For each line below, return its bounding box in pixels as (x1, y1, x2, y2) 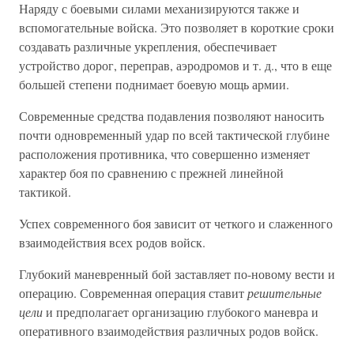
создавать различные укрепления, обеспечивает (19, 38, 277, 55)
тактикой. (19, 183, 71, 200)
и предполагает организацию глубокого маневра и (43, 303, 318, 320)
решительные (247, 284, 322, 301)
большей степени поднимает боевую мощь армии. (19, 76, 289, 92)
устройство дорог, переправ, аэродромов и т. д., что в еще (19, 57, 332, 73)
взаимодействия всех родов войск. (19, 234, 205, 250)
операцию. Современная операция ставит (19, 284, 247, 301)
